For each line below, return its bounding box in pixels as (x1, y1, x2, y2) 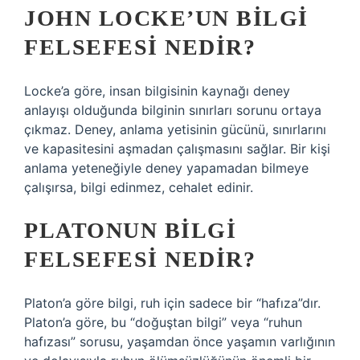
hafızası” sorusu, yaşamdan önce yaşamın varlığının (24, 333, 335, 350)
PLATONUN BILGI (24, 218, 236, 243)
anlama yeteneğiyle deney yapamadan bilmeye (24, 160, 309, 176)
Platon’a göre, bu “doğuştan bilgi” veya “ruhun (24, 314, 302, 330)
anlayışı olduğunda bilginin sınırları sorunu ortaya (24, 102, 321, 118)
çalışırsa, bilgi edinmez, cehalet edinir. (24, 179, 253, 195)
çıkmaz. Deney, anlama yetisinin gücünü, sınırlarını (24, 121, 326, 137)
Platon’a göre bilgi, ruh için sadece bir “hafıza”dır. (24, 295, 321, 311)
